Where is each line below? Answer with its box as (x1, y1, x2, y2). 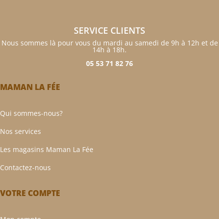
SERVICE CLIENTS (74, 24, 145, 37)
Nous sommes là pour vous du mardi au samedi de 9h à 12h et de (1, 38, 218, 48)
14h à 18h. (92, 45, 127, 55)
